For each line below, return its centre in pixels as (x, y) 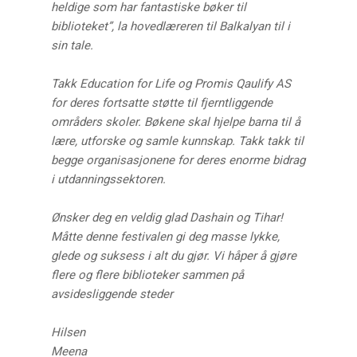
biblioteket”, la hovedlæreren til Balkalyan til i (171, 27)
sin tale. (73, 46)
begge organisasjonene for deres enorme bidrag (178, 161)
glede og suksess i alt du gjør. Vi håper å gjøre (174, 256)
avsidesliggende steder (112, 294)
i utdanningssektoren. (109, 180)
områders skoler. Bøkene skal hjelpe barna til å (176, 122)
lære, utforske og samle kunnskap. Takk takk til (178, 141)
